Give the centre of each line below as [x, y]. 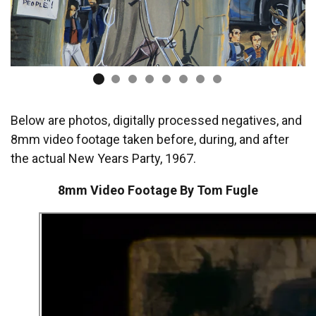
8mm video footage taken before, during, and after [150, 140]
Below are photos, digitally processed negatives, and [156, 121]
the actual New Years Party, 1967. [103, 159]
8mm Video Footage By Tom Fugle [158, 190]
